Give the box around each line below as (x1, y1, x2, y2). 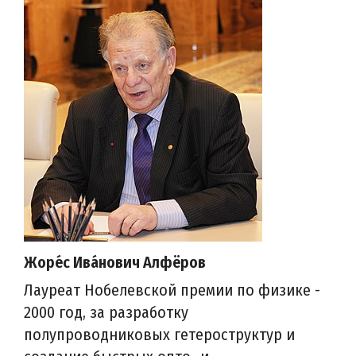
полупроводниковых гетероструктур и (24, 325, 295, 345)
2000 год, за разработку (24, 303, 188, 323)
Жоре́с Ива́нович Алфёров (24, 253, 206, 273)
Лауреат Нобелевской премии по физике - (24, 281, 320, 300)
